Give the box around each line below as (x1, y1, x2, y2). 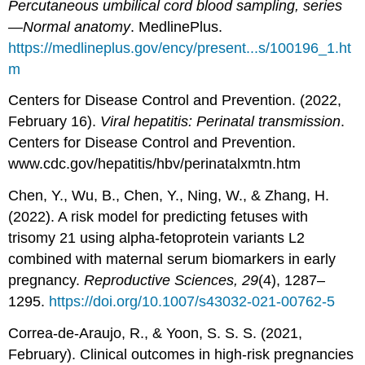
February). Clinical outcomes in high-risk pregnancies (8, 345, 354, 363)
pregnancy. (8, 272, 85, 289)
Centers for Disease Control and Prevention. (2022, (8, 92, 342, 109)
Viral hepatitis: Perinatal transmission (100, 113, 341, 130)
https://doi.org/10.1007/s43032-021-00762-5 (49, 293, 336, 310)
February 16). (8, 113, 101, 130)
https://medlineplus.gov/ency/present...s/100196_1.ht (8, 39, 352, 56)
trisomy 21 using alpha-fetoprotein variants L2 (8, 230, 306, 247)
